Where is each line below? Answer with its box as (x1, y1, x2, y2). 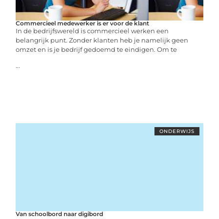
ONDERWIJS (159, 128, 195, 134)
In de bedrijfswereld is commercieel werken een (16, 26, 169, 35)
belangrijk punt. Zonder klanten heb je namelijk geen (16, 36, 189, 44)
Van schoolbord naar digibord (16, 210, 104, 218)
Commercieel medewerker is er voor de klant (16, 19, 150, 27)
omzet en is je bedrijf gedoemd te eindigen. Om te (16, 45, 177, 53)
